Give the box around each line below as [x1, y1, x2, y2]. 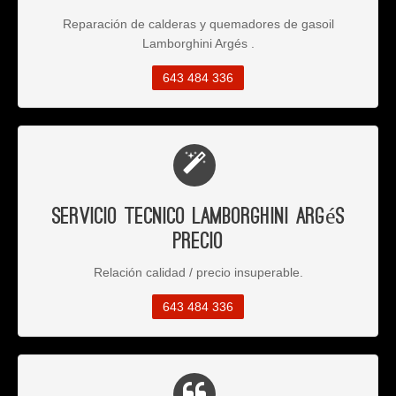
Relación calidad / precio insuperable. [93, 265, 303, 280]
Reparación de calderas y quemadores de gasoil [62, 17, 334, 32]
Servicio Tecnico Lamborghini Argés [51, 207, 345, 227]
